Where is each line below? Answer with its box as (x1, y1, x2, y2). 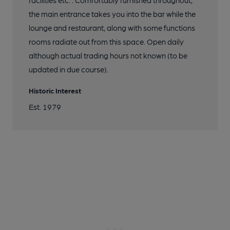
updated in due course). (29, 65, 108, 74)
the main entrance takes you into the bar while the (29, 9, 196, 18)
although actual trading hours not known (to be (29, 51, 187, 60)
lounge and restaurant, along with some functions (29, 23, 195, 32)
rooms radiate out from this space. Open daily (29, 37, 184, 46)
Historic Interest (29, 86, 81, 94)
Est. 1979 (29, 102, 61, 111)
